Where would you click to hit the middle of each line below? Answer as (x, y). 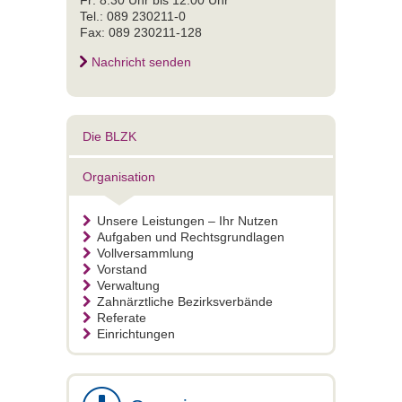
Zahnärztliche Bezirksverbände (185, 301)
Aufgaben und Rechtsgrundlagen (191, 236)
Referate (122, 317)
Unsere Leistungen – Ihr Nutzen (188, 220)
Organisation (119, 176)
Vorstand (122, 269)
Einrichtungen (136, 333)
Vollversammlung (145, 253)
